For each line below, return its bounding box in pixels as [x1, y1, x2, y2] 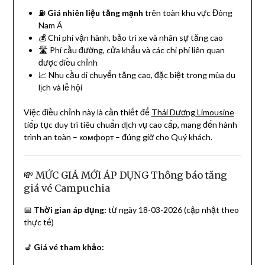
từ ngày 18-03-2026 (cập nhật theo [106, 205, 239, 215]
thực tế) [23, 217, 54, 228]
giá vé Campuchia [23, 182, 110, 195]
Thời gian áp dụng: [33, 205, 106, 215]
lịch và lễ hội [38, 82, 82, 93]
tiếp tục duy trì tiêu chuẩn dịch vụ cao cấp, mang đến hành [23, 119, 237, 130]
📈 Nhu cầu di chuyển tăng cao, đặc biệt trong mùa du [38, 70, 235, 80]
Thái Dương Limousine [151, 107, 234, 118]
